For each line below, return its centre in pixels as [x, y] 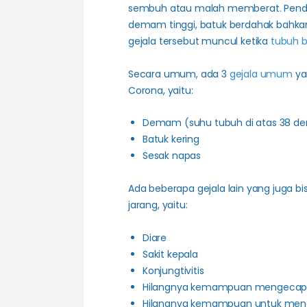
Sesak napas [172, 156]
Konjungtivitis [173, 270]
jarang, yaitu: [158, 205]
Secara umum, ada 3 [179, 74]
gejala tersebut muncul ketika [199, 41]
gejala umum [261, 74]
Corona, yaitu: [160, 90]
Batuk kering [171, 139]
